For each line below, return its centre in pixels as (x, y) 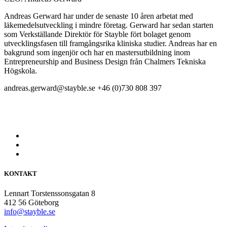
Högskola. (21, 70)
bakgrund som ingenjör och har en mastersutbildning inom (97, 52)
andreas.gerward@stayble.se (50, 88)
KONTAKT (21, 173)
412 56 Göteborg (31, 202)
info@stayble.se (30, 211)
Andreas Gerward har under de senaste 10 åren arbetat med (99, 16)
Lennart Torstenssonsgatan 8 (50, 193)
